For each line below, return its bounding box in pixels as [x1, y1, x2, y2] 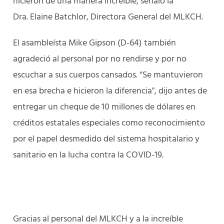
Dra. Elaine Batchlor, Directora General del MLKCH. [13, 10, 207, 24]
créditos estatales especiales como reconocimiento [13, 116, 205, 130]
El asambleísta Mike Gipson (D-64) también [13, 36, 176, 50]
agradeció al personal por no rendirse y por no [13, 52, 186, 66]
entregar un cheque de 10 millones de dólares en [13, 100, 195, 114]
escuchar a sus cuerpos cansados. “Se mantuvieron [13, 68, 203, 82]
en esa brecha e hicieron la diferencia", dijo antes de [13, 84, 207, 98]
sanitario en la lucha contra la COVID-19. [13, 148, 163, 162]
